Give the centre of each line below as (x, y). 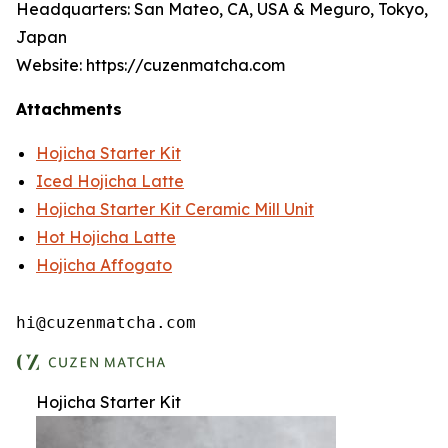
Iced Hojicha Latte (110, 181)
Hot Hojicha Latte (106, 237)
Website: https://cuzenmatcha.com (150, 65)
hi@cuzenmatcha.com (106, 322)
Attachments (69, 109)
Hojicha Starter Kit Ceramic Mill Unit (175, 209)
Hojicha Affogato (104, 265)
